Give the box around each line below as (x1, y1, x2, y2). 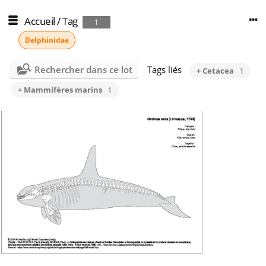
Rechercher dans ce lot (34, 64, 132, 75)
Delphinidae (25, 35, 69, 45)
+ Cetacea (196, 65, 234, 76)
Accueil (24, 14, 55, 28)
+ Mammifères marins (18, 84, 102, 95)
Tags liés (147, 64, 182, 75)
